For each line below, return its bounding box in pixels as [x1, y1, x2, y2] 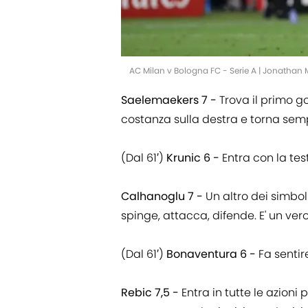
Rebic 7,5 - [121, 284, 179, 300]
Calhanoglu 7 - [121, 188, 206, 204]
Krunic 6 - [166, 149, 219, 166]
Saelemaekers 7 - [121, 91, 217, 108]
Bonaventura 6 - [166, 245, 256, 262]
